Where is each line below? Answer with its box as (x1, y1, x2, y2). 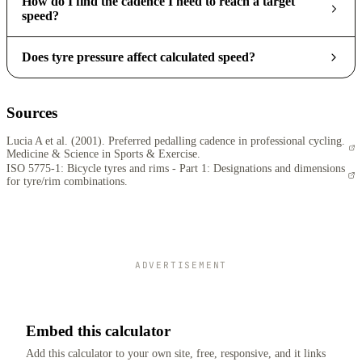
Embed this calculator (26, 322, 170, 340)
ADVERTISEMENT (134, 259, 228, 271)
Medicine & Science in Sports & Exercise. (6, 148, 200, 161)
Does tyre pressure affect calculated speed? (21, 50, 255, 65)
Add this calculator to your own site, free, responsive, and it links (26, 347, 326, 360)
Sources (6, 104, 57, 122)
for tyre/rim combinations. (6, 175, 128, 188)
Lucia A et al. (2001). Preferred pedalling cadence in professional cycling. (6, 135, 345, 148)
